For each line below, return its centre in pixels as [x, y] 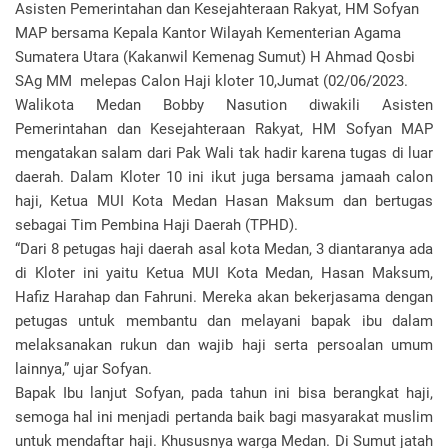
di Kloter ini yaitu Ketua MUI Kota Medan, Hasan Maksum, [224, 273]
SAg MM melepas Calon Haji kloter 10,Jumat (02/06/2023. [211, 81]
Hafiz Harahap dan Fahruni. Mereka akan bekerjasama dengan [224, 297]
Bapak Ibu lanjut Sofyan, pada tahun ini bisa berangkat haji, [224, 393]
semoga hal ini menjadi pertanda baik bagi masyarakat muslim [224, 417]
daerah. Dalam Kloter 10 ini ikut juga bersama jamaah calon [224, 177]
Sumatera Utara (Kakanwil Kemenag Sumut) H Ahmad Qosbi [215, 57]
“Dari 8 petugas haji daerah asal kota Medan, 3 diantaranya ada [224, 249]
